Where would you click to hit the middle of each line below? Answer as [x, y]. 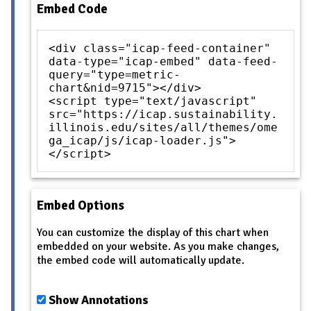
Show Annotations [99, 300]
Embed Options [81, 205]
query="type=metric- [115, 75]
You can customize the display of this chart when [153, 233]
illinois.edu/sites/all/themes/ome [163, 128]
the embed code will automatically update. [141, 261]
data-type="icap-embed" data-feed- [163, 62]
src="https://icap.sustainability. [163, 115]
